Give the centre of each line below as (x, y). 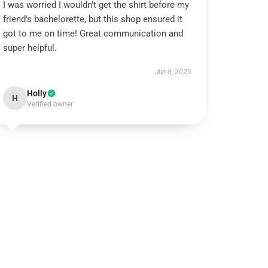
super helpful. (30, 48)
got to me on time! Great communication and (93, 33)
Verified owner (50, 104)
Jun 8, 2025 (173, 72)
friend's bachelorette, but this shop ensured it (93, 19)
